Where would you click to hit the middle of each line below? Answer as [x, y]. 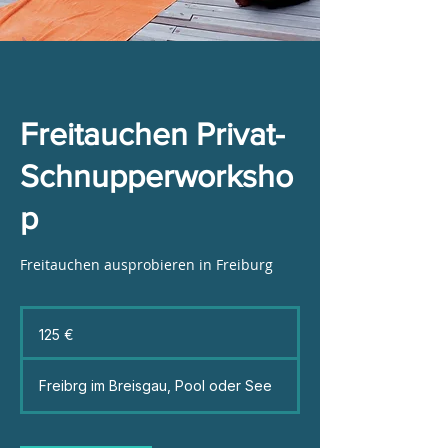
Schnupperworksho [156, 175]
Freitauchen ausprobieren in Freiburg [146, 264]
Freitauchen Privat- [152, 133]
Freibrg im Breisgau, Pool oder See [155, 385]
